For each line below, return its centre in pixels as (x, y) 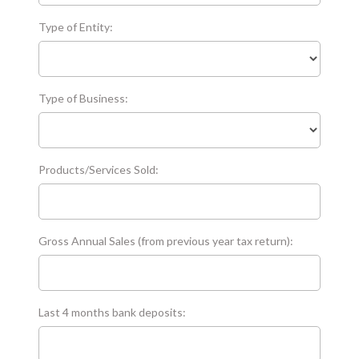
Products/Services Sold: (99, 169)
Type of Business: (84, 98)
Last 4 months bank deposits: (113, 312)
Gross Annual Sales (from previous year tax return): (166, 240)
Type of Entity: (76, 26)
